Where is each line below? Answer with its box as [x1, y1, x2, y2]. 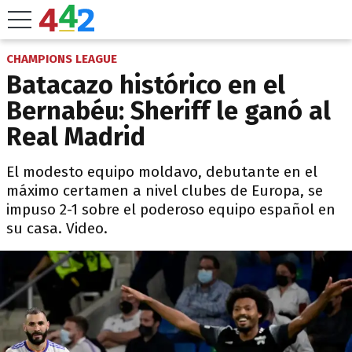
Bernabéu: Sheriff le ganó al [6, 96, 331, 126]
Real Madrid [6, 122, 145, 152]
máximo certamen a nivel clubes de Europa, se [6, 181, 323, 200]
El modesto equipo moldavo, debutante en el [6, 163, 317, 181]
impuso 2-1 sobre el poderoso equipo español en [6, 200, 335, 218]
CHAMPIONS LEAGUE [6, 52, 117, 66]
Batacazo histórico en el [6, 70, 285, 100]
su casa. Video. [6, 219, 108, 237]
